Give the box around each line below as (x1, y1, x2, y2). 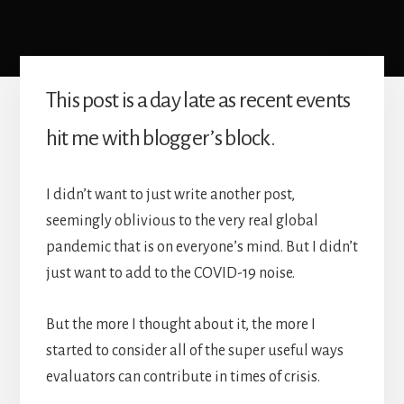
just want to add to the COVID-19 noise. (45, 265, 295, 282)
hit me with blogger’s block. (45, 126, 276, 151)
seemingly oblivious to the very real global (45, 213, 318, 230)
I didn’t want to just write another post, (45, 187, 295, 204)
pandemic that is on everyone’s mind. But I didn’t (45, 239, 358, 256)
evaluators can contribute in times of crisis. (45, 369, 320, 386)
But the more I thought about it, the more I (45, 317, 316, 334)
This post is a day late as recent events (45, 88, 351, 113)
